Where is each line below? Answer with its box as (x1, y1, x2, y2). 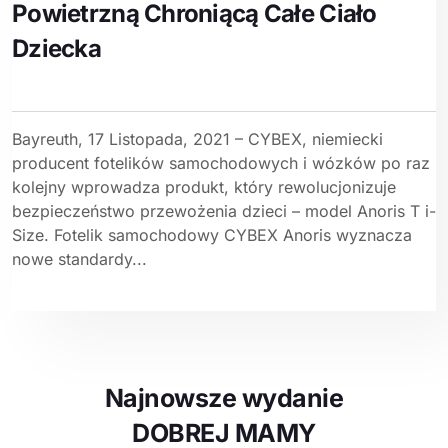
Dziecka (12, 34, 101, 64)
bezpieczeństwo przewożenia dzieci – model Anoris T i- (12, 201, 436, 222)
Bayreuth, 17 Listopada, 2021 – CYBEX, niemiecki (12, 129, 383, 150)
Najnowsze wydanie (104, 383, 344, 414)
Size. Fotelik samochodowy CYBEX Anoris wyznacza (12, 225, 412, 246)
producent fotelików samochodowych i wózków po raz (12, 153, 430, 174)
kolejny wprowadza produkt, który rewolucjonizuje (12, 177, 396, 198)
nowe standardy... (12, 249, 147, 270)
